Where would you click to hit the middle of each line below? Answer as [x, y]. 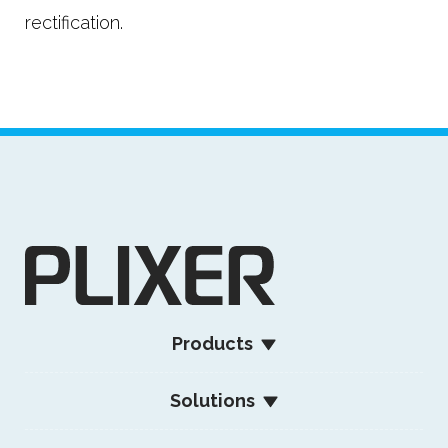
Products [214, 344]
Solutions [214, 401]
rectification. [76, 22]
